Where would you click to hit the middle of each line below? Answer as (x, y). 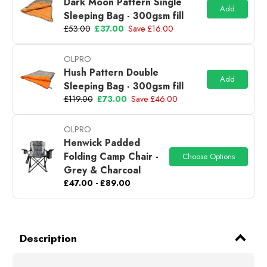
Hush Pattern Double (111, 72)
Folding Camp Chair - (111, 156)
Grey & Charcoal (102, 170)
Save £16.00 (150, 29)
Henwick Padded (102, 143)
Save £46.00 (154, 99)
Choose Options (208, 156)
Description (48, 238)
